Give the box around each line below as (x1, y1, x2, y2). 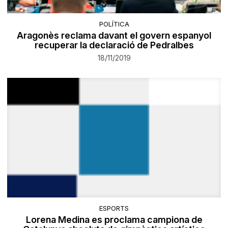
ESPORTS (99, 204, 129, 213)
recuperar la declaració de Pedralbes (34, 40, 194, 51)
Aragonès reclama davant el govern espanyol (17, 30, 211, 41)
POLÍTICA (99, 20, 129, 28)
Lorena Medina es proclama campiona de (25, 214, 203, 225)
